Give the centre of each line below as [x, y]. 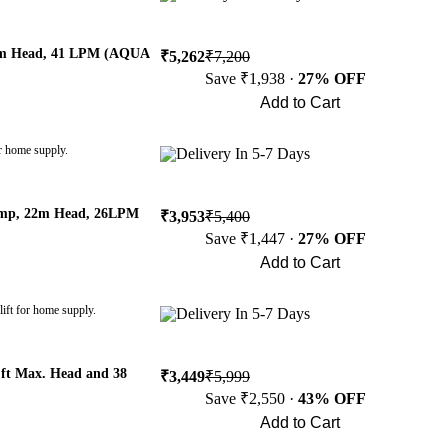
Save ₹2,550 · [251, 398]
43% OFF [332, 398]
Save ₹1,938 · [251, 78]
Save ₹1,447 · [251, 238]
